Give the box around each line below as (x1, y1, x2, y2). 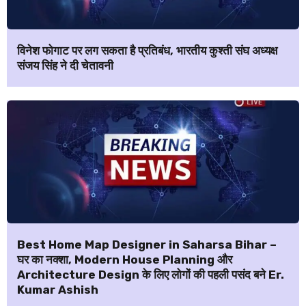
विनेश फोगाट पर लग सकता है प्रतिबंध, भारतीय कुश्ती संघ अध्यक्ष (17, 43, 277, 57)
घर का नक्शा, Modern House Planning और (17, 252, 232, 266)
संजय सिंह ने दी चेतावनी (17, 58, 113, 72)
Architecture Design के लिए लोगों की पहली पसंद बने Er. (17, 267, 284, 281)
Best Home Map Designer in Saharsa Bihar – (17, 237, 277, 251)
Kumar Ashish (17, 282, 98, 296)
